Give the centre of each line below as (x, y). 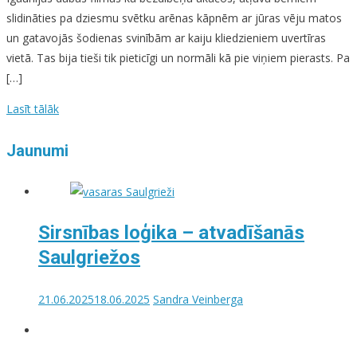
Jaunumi (37, 150)
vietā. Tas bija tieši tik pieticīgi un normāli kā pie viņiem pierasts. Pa (178, 58)
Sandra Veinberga (198, 300)
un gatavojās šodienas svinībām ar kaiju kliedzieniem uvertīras (166, 38)
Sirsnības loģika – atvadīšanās (171, 233)
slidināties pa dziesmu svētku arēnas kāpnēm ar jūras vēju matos (174, 18)
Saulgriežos (89, 258)
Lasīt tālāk (33, 109)
